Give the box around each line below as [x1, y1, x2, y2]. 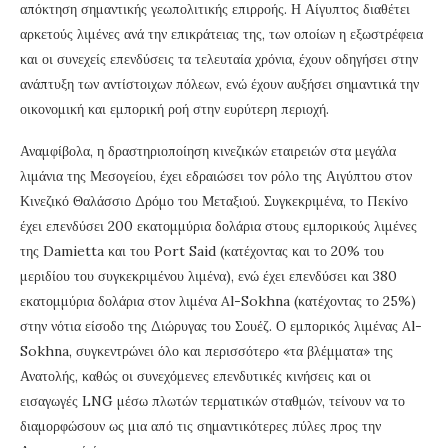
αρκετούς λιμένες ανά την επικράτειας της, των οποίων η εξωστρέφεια [20, 25, 423, 44]
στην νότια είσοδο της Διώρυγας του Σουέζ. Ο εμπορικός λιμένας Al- [20, 317, 422, 336]
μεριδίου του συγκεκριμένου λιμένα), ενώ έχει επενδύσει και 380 [20, 267, 397, 286]
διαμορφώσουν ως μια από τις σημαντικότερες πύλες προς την [20, 417, 381, 436]
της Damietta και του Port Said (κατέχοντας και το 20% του [20, 242, 384, 261]
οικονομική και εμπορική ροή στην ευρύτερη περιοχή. [20, 100, 329, 119]
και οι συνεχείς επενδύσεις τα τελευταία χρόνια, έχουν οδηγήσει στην [20, 50, 418, 69]
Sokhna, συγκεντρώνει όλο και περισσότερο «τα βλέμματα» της [20, 342, 393, 361]
